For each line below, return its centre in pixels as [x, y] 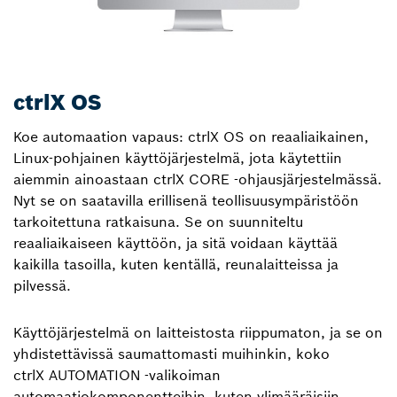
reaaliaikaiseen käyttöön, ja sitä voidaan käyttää [175, 243]
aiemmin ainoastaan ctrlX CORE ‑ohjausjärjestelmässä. [198, 179]
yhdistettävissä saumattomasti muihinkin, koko [171, 354]
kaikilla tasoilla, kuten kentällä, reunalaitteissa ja [176, 264]
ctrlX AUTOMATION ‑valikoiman [117, 375]
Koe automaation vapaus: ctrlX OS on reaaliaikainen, [191, 136]
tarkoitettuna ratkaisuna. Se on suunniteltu [158, 222]
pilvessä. [42, 285]
